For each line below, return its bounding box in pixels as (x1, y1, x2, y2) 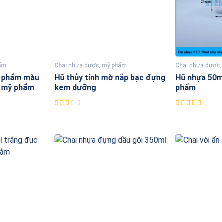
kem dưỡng (55, 83, 97, 93)
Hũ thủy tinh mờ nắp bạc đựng (55, 73, 166, 83)
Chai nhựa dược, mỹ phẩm (55, 62, 127, 69)
